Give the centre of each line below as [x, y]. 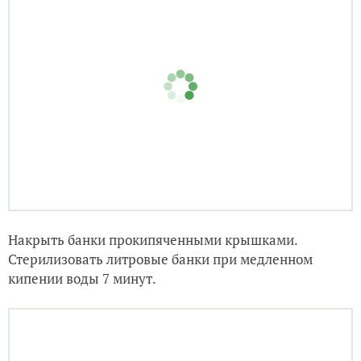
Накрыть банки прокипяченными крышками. [153, 276]
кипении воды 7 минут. [82, 315]
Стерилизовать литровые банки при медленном [160, 296]
